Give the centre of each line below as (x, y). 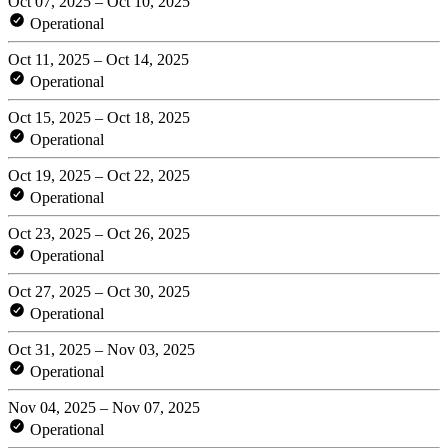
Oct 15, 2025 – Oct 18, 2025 (99, 117)
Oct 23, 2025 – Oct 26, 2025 (99, 233)
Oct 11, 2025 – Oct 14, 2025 (98, 59)
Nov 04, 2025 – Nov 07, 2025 (104, 407)
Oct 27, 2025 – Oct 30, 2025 (99, 291)
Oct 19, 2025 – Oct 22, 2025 (99, 175)
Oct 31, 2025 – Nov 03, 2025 (101, 349)
